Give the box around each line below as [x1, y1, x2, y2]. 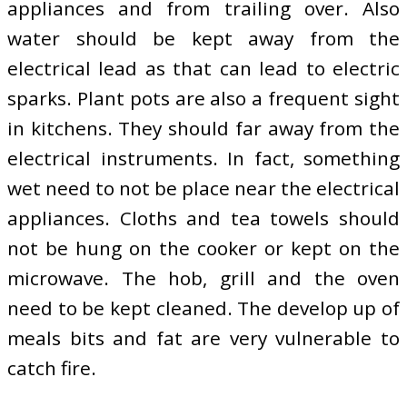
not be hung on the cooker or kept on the [7, 234, 400, 261]
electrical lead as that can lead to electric [7, 55, 400, 81]
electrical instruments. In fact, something [7, 144, 400, 171]
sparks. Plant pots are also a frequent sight [7, 84, 400, 111]
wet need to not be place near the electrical [7, 174, 400, 201]
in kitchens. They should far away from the [7, 114, 400, 141]
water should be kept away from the [7, 25, 400, 51]
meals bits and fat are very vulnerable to [7, 324, 400, 351]
